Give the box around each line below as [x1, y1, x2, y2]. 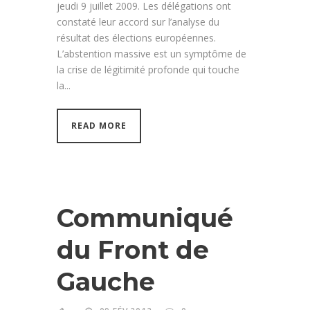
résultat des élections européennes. [57, 30, 216, 44]
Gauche [57, 266, 155, 297]
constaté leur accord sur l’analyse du [57, 15, 219, 28]
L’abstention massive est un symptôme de [57, 46, 246, 60]
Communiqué [57, 202, 233, 233]
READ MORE [71, 119, 127, 131]
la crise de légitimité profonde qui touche [57, 62, 239, 76]
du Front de [57, 234, 209, 265]
